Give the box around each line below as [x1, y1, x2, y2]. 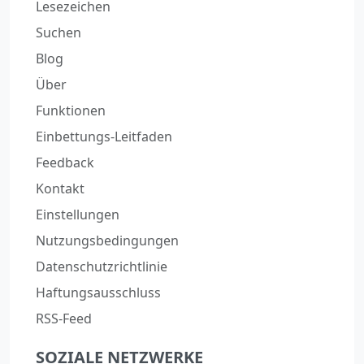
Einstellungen [36, 205, 119, 223]
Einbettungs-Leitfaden [36, 127, 172, 145]
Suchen [36, 23, 81, 41]
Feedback [36, 153, 94, 171]
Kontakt [36, 179, 84, 197]
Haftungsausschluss [36, 283, 161, 301]
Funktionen [36, 101, 106, 119]
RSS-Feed [36, 309, 92, 327]
